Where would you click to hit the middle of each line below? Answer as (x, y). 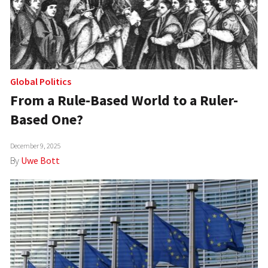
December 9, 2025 (36, 146)
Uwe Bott (41, 161)
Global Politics (41, 82)
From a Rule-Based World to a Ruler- (124, 100)
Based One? (47, 120)
